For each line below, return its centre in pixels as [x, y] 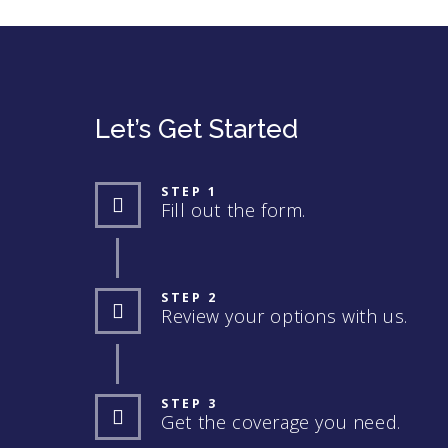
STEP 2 [189, 297]
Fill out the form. [234, 209]
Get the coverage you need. [281, 421]
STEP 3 [189, 403]
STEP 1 [189, 191]
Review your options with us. [285, 315]
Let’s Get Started [197, 128]
